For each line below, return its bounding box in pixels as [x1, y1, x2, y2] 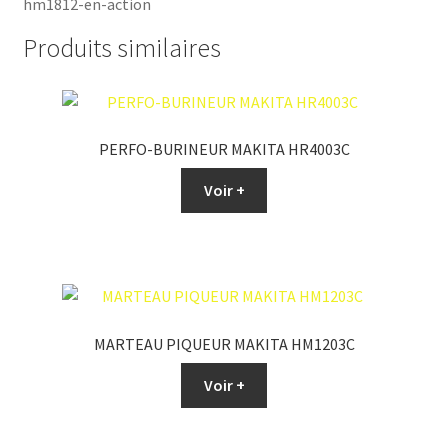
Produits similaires [22, 31, 221, 64]
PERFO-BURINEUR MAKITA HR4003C [98, 139, 350, 160]
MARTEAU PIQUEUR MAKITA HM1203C [93, 334, 355, 355]
